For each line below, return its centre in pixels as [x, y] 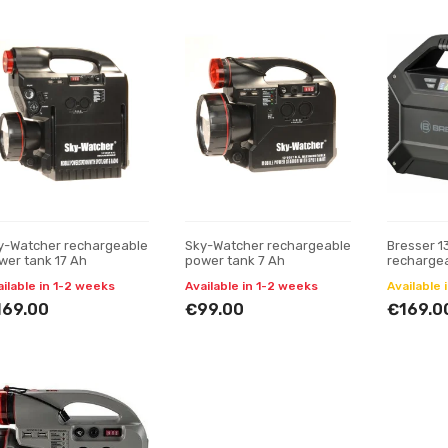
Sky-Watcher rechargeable [267, 245]
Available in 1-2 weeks [251, 286]
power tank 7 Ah [234, 260]
